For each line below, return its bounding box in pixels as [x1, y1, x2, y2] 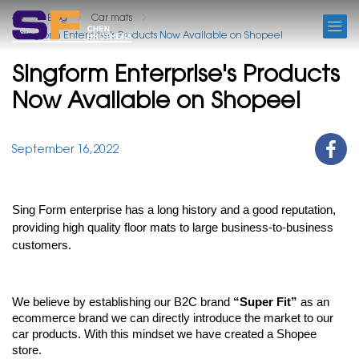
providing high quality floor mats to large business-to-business [12, 220, 333, 234]
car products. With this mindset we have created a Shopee [12, 327, 317, 341]
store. [12, 343, 45, 357]
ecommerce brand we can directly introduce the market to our [12, 311, 333, 325]
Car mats [91, 11, 132, 23]
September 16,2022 [12, 143, 119, 156]
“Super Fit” [233, 295, 297, 309]
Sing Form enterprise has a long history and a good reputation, [12, 203, 336, 216]
